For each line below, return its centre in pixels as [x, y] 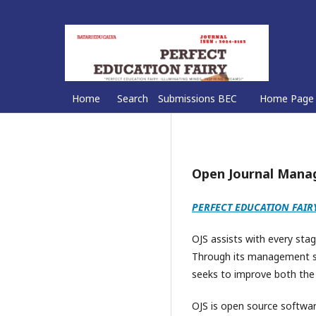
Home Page [287, 98]
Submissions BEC [197, 98]
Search [133, 98]
